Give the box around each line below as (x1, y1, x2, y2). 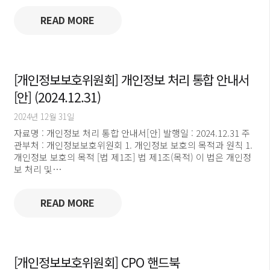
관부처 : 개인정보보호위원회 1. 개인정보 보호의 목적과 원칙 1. (13, 138, 253, 151)
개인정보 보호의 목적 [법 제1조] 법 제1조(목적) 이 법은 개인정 (13, 150, 251, 163)
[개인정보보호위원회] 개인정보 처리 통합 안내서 (13, 70, 250, 89)
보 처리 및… (13, 162, 62, 175)
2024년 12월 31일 (13, 110, 74, 123)
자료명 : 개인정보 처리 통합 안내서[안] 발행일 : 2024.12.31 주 (13, 126, 250, 139)
